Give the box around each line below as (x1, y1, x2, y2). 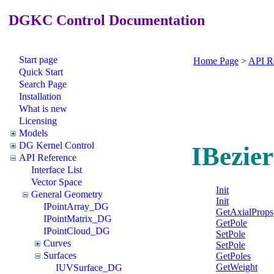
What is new (19, 103, 67, 114)
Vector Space (31, 176, 82, 187)
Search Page (19, 78, 67, 89)
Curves (43, 237, 71, 248)
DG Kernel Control (19, 139, 94, 150)
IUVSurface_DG (56, 262, 122, 273)
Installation (19, 91, 61, 102)
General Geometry (31, 188, 103, 199)
